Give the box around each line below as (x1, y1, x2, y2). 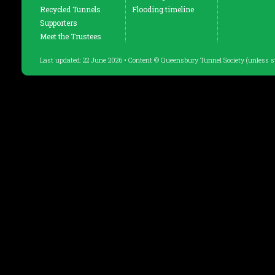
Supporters (40, 18, 77, 28)
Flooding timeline (132, 4, 194, 14)
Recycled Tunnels (40, 4, 101, 14)
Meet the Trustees (40, 31, 101, 41)
